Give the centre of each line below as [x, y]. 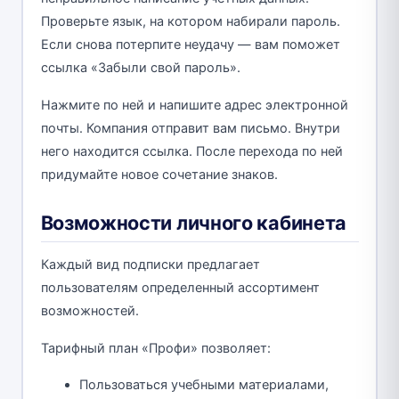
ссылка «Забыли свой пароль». [140, 68]
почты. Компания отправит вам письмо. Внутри [190, 129]
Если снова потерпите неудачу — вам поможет [190, 45]
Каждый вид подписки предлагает [150, 265]
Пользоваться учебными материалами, [204, 385]
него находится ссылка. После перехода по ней [191, 152]
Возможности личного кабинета [194, 223]
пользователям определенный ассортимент [180, 288]
